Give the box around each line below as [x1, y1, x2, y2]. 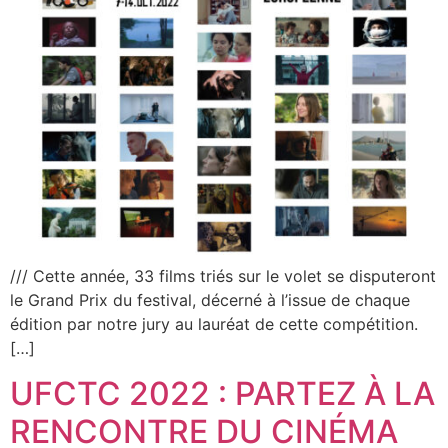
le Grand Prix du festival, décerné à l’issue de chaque [10, 290, 410, 311]
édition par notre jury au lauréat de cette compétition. [10, 314, 418, 335]
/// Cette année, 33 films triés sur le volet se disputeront [10, 266, 436, 287]
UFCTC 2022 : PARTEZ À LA [10, 373, 435, 413]
